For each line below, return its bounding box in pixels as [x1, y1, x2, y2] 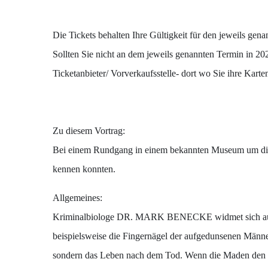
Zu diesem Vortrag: [53, 125, 125, 136]
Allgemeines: [53, 192, 102, 203]
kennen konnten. [53, 163, 115, 174]
